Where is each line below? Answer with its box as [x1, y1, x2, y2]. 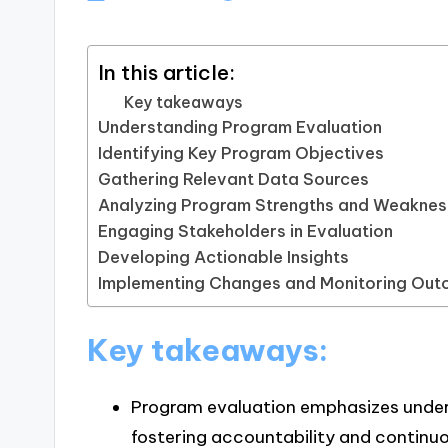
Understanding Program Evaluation [98, 116, 383, 137]
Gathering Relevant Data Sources [98, 168, 370, 189]
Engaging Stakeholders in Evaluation [98, 220, 394, 241]
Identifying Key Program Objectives [98, 142, 385, 163]
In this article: [98, 59, 236, 86]
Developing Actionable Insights [98, 246, 350, 267]
